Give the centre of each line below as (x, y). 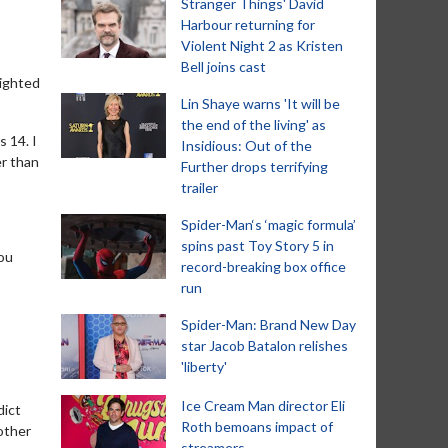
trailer (199, 187)
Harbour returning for (248, 24)
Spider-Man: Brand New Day (268, 324)
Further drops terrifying (254, 166)
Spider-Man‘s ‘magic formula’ (268, 224)
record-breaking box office (263, 266)
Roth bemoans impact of (257, 426)
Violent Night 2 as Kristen (262, 45)
